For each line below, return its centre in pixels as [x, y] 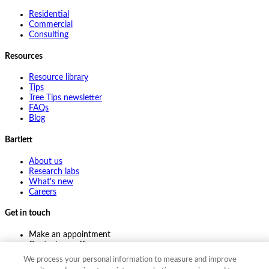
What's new [51, 182]
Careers [43, 192]
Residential [49, 15]
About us [46, 161]
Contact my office [62, 245]
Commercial [51, 25]
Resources [24, 56]
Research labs [54, 171]
